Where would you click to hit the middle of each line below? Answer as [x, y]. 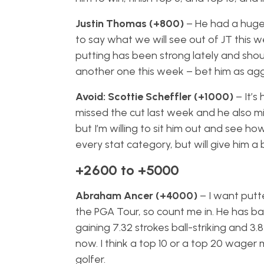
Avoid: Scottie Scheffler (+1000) [154, 97]
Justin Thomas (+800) [129, 24]
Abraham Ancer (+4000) [136, 196]
